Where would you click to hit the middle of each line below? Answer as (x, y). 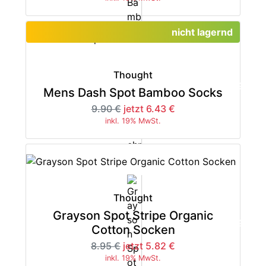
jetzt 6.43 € (149, 108)
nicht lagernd (202, 32)
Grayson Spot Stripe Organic (133, 216)
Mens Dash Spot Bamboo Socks (133, 92)
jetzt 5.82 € (149, 246)
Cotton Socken (133, 230)
